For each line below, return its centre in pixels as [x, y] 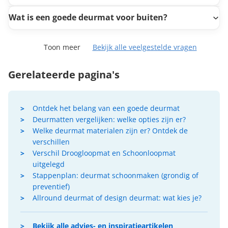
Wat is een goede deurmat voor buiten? [88, 18]
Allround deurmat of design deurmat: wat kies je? [117, 197]
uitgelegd [49, 164]
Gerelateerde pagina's [64, 74]
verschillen [51, 141]
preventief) [51, 186]
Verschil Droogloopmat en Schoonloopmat [104, 153]
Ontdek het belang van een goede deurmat [106, 108]
